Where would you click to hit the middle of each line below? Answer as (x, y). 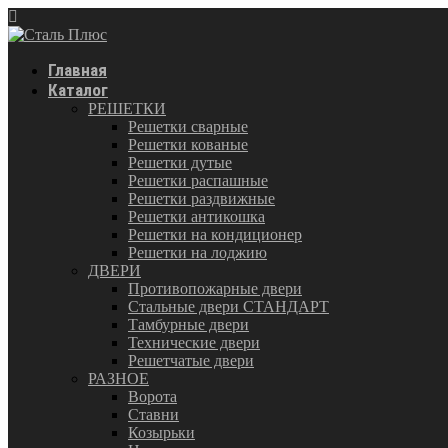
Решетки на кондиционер (215, 234)
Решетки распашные (198, 180)
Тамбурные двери (188, 324)
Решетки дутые (180, 162)
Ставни (153, 414)
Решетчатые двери (191, 360)
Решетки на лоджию (197, 252)
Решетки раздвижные (201, 198)
